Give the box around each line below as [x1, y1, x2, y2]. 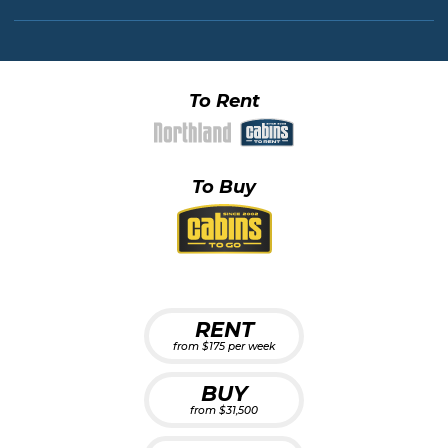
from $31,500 [190, 403, 258, 417]
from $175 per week [173, 339, 275, 353]
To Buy [192, 175, 256, 198]
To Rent [188, 90, 260, 112]
